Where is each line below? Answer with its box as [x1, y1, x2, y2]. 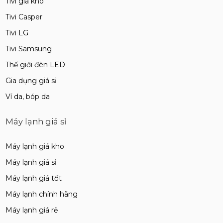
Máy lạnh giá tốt [5, 173, 62, 183]
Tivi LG [5, 28, 28, 37]
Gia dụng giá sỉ [5, 76, 57, 85]
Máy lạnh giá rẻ [5, 205, 58, 215]
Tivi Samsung [5, 44, 52, 53]
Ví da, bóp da [5, 92, 50, 101]
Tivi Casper [5, 12, 42, 21]
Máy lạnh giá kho [5, 141, 64, 151]
